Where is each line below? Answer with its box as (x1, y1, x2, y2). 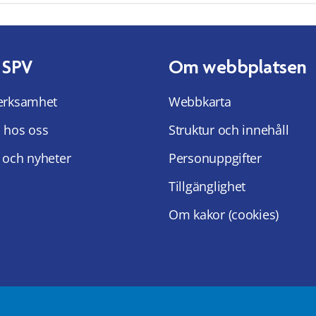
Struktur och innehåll (169, 121, 289, 139)
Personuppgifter (169, 150, 262, 167)
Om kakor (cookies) (169, 206, 279, 224)
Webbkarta (169, 93, 231, 111)
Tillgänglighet (169, 178, 246, 195)
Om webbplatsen (169, 56, 307, 79)
